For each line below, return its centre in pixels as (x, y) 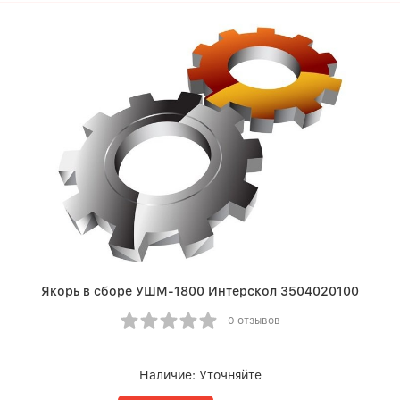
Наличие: (169, 375)
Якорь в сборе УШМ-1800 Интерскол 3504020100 (200, 291)
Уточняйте (230, 375)
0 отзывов (254, 321)
